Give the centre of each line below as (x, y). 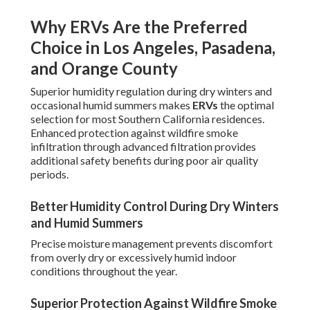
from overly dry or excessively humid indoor (134, 257)
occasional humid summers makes (111, 105)
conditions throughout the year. (104, 271)
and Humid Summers (87, 223)
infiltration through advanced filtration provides (143, 147)
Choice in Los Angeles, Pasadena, (153, 48)
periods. (49, 174)
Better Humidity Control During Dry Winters (155, 207)
